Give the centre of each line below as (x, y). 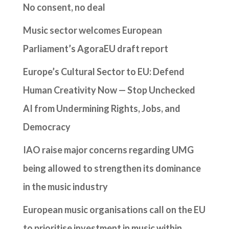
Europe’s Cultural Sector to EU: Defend (104, 71)
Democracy (47, 127)
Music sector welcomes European (92, 30)
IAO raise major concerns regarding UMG (108, 150)
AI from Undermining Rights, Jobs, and (101, 108)
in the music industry (65, 186)
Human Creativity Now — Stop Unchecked (109, 90)
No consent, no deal (64, 7)
